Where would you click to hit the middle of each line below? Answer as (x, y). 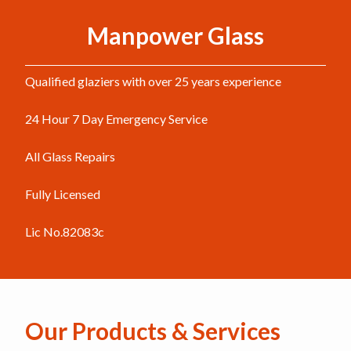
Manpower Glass (175, 35)
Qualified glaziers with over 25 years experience (153, 81)
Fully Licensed (63, 194)
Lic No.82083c (65, 232)
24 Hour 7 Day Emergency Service (116, 119)
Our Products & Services (153, 331)
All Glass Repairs (70, 156)
